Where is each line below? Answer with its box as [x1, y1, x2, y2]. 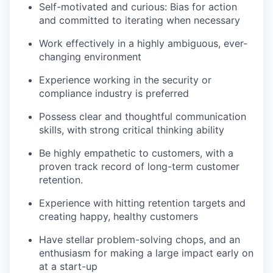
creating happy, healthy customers [39, 210, 198, 223]
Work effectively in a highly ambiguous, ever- [39, 37, 247, 50]
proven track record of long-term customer [39, 160, 239, 173]
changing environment [39, 51, 141, 63]
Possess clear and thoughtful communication [39, 110, 246, 123]
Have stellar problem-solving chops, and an [39, 233, 240, 246]
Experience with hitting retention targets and [39, 197, 246, 210]
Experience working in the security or [39, 74, 211, 87]
